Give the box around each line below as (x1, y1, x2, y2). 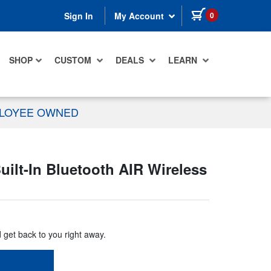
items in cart (218, 7, 269, 19)
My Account (114, 10, 166, 22)
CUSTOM (54, 54, 94, 67)
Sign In (64, 10, 93, 22)
